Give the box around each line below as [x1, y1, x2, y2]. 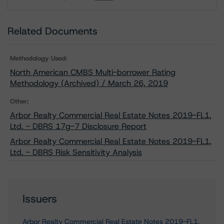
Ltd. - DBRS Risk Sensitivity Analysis [10, 147, 142, 157]
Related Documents [7, 24, 97, 37]
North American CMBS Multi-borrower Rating [10, 67, 175, 77]
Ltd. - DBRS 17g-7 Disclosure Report [10, 121, 146, 131]
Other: [10, 97, 28, 105]
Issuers [22, 191, 57, 206]
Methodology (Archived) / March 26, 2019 [10, 78, 168, 88]
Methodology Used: [10, 54, 67, 62]
